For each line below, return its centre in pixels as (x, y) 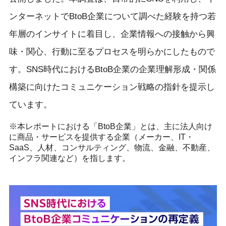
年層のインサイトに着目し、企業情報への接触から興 (112, 34)
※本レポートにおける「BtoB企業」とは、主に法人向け (110, 126)
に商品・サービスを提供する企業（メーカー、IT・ (101, 137)
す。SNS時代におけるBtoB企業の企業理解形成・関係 (112, 69)
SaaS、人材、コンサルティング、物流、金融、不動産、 (112, 147)
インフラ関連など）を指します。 (69, 158)
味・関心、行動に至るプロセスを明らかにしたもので (112, 51)
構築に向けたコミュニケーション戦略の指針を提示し (112, 87)
